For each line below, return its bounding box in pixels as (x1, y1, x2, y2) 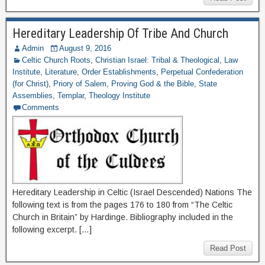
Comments (22, 103, 59, 112)
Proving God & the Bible (111, 79, 194, 88)
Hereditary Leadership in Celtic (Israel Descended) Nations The (12, 188, 252, 197)
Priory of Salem (53, 79, 106, 88)
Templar (57, 91, 84, 100)
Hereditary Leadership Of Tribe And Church (12, 26, 228, 41)
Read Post (210, 244, 246, 253)
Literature (45, 67, 77, 76)
